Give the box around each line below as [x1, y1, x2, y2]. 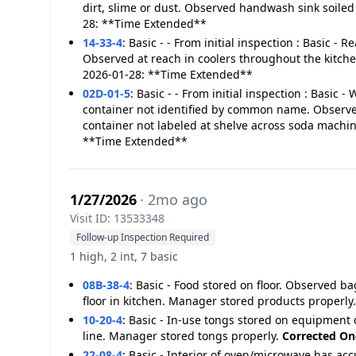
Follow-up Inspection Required [76, 230, 209, 244]
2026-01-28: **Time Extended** [83, 67, 253, 82]
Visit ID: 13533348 [70, 211, 164, 226]
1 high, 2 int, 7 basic [70, 249, 178, 264]
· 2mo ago [140, 190, 207, 209]
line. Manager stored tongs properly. [83, 328, 282, 343]
